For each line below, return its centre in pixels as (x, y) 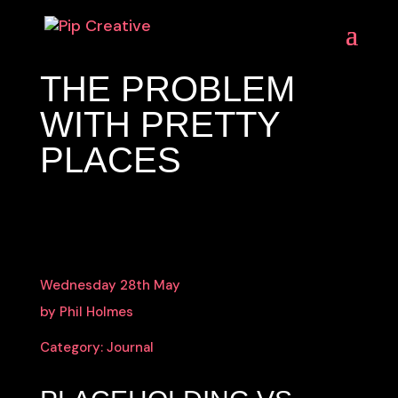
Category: (73, 347)
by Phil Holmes (86, 312)
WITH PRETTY (159, 124)
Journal (130, 347)
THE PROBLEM (167, 89)
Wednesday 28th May (110, 285)
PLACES (110, 160)
